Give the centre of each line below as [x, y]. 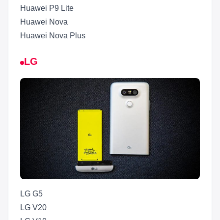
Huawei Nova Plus [53, 36]
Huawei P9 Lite [47, 8]
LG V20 [33, 208]
